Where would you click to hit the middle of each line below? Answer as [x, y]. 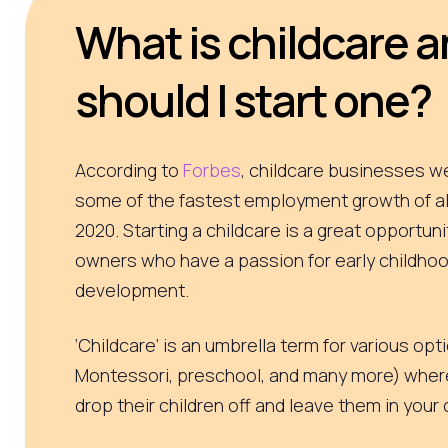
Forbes [212, 169]
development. [134, 289]
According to [129, 169]
